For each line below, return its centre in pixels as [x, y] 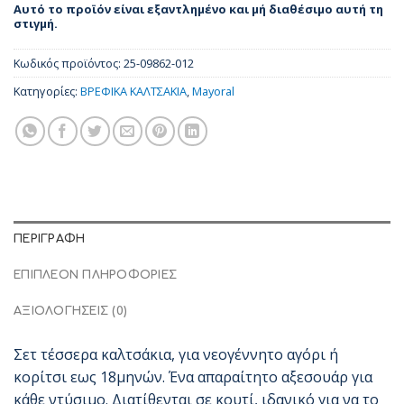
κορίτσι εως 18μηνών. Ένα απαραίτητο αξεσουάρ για [193, 377]
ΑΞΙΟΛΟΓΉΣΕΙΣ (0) [71, 312]
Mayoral [213, 92]
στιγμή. [36, 23]
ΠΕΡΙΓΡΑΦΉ [50, 239]
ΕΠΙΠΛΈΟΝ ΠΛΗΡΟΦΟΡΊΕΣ [96, 275]
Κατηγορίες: [47, 92]
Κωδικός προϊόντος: [69, 64]
